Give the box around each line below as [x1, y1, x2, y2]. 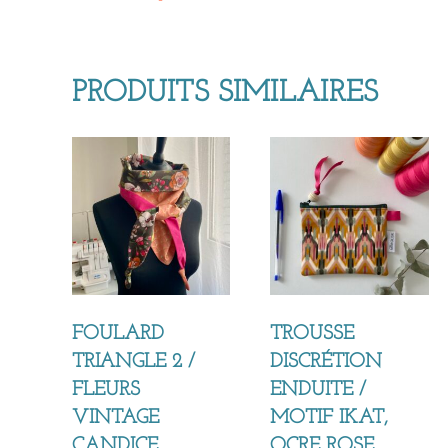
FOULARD [72, 323, 164, 344]
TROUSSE [270, 323, 355, 344]
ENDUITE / [270, 379, 367, 400]
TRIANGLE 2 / [72, 351, 195, 372]
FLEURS [72, 379, 140, 400]
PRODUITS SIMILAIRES [72, 77, 378, 109]
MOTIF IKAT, [270, 407, 389, 428]
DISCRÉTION [270, 351, 383, 372]
